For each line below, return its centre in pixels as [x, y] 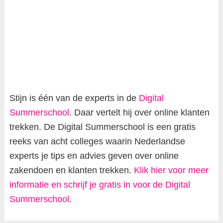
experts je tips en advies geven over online [94, 156]
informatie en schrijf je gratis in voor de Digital [100, 185]
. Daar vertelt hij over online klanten [139, 112]
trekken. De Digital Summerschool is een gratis [102, 127]
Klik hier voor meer [171, 170]
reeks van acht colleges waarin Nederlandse [97, 141]
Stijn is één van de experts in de [74, 98]
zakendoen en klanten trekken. [71, 170]
